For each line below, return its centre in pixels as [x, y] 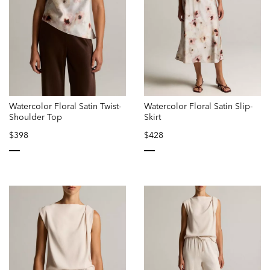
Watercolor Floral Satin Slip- [198, 106]
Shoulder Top [36, 117]
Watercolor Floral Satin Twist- [65, 106]
